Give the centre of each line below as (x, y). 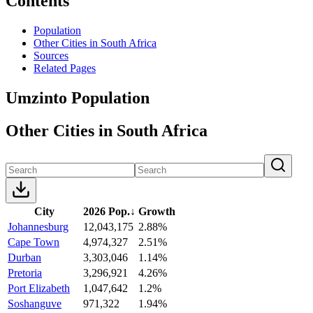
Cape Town (34, 242)
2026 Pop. (107, 211)
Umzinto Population (78, 97)
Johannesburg (38, 226)
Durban (24, 257)
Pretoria (25, 272)
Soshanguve (35, 303)
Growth (157, 211)
